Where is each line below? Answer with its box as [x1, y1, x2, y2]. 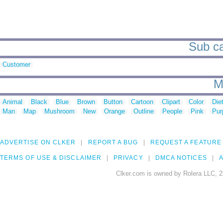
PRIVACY [113, 154, 143, 162]
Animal [2, 98, 22, 106]
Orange [104, 108, 125, 115]
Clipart [162, 98, 180, 106]
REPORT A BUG [88, 139, 138, 146]
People [162, 108, 182, 115]
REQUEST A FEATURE [150, 139, 222, 146]
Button [104, 98, 122, 106]
